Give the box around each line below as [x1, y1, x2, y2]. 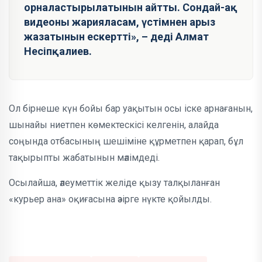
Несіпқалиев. [24, 45, 92, 57]
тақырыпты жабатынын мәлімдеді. [9, 152, 160, 163]
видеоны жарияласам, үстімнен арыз [24, 16, 215, 28]
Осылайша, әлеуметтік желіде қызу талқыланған [9, 177, 220, 188]
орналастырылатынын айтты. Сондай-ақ [24, 1, 237, 13]
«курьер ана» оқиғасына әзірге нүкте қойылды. [9, 194, 212, 205]
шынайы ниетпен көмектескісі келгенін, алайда [9, 119, 219, 130]
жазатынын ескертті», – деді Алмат [24, 30, 209, 43]
